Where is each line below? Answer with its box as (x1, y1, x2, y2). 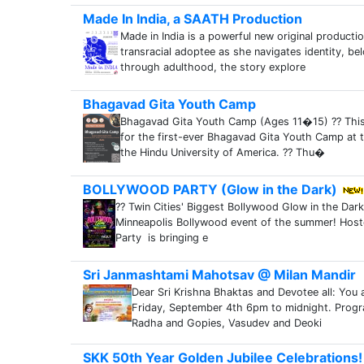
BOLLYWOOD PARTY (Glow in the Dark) (83, 181, 337, 197)
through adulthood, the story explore (120, 61, 305, 73)
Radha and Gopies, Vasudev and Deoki (132, 317, 322, 329)
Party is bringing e (115, 232, 208, 244)
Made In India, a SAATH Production (83, 11, 302, 27)
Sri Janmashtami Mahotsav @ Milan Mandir (83, 266, 356, 283)
